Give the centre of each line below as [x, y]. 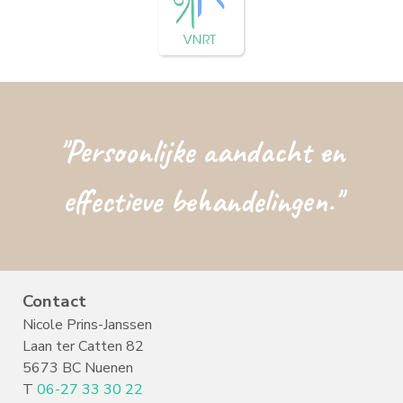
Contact [54, 302]
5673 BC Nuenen [78, 368]
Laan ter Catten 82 [83, 347]
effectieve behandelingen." [201, 201]
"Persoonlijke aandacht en [201, 152]
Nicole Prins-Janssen [89, 325]
